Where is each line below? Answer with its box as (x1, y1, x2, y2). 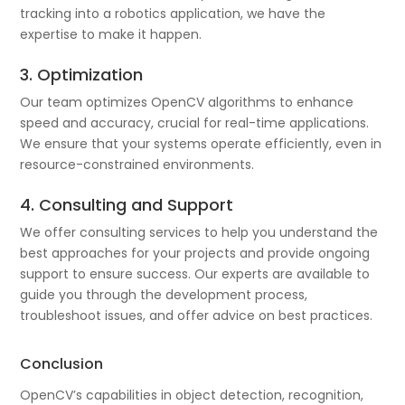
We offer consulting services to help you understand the (20, 222, 379, 241)
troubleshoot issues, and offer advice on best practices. (20, 306, 373, 325)
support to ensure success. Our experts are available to (20, 264, 371, 283)
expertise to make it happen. (20, 24, 202, 43)
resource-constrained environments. (20, 155, 255, 174)
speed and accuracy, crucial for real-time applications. (20, 113, 370, 132)
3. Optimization (20, 62, 144, 86)
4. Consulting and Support (20, 193, 234, 216)
